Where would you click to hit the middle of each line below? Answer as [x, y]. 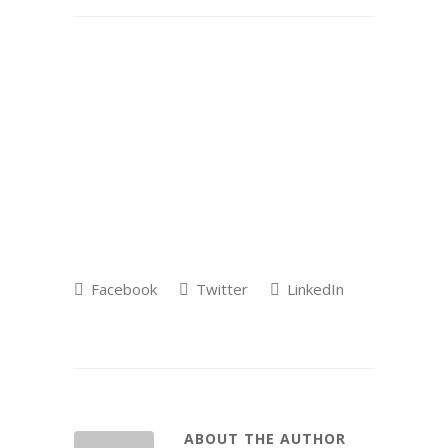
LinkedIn [313, 289]
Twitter [220, 289]
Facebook [122, 289]
